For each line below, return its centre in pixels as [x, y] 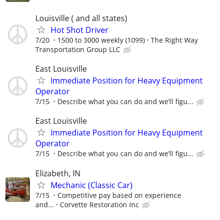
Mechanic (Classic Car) [92, 185]
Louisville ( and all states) [81, 18]
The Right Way [174, 40]
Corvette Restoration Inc [99, 204]
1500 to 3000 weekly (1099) [101, 40]
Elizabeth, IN [58, 173]
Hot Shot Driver [80, 30]
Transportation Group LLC [78, 49]
